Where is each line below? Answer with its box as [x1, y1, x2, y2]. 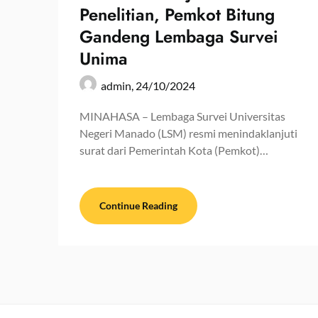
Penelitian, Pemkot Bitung [79, 1, 275, 27]
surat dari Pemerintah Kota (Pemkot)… [79, 143, 268, 157]
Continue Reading [99, 199, 177, 212]
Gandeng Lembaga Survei [79, 23, 278, 49]
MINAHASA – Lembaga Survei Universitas [79, 109, 285, 123]
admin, [101, 78, 136, 92]
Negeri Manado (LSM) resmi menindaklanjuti [79, 126, 297, 140]
